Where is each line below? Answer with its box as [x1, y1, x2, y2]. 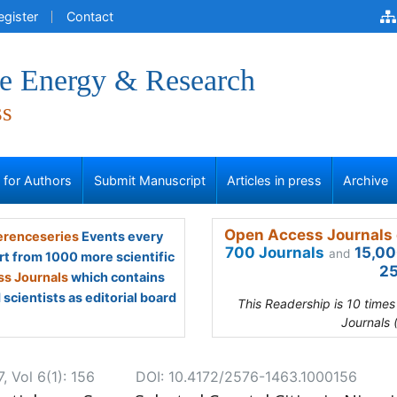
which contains [68, 269, 165, 284]
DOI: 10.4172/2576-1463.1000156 [136, 368, 357, 385]
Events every [78, 229, 163, 244]
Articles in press [227, 173, 322, 188]
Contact [66, 9, 113, 24]
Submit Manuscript [93, 173, 206, 188]
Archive [343, 173, 389, 188]
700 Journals [225, 244, 324, 261]
